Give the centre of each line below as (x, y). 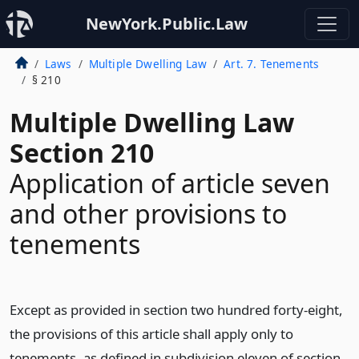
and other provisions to (148, 214)
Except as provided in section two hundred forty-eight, (176, 310)
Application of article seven (170, 183)
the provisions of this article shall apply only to (151, 334)
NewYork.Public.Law (167, 24)
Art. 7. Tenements (272, 64)
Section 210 (82, 153)
